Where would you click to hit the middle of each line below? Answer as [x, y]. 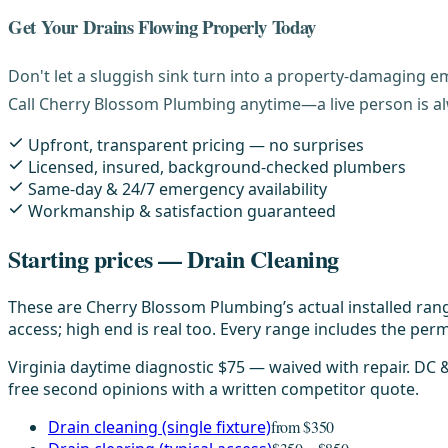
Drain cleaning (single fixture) [159, 427]
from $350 [303, 427]
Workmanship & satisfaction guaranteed [182, 210]
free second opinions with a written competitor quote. [213, 389]
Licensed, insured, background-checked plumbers [217, 166]
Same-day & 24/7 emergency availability [177, 188]
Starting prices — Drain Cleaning [173, 259]
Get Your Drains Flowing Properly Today [162, 26]
